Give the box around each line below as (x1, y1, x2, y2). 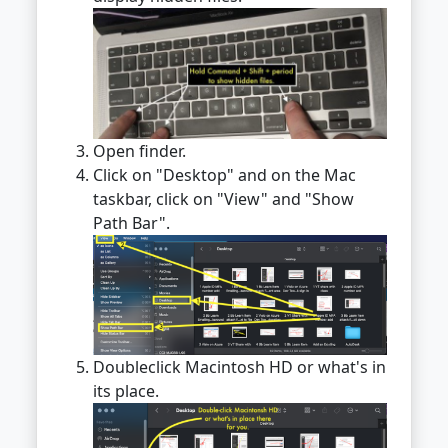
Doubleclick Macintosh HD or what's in (93, 356, 386, 379)
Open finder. (93, 140, 186, 163)
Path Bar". (93, 212, 170, 235)
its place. (93, 380, 159, 403)
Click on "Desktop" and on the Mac (93, 164, 356, 187)
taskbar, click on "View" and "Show (93, 188, 354, 211)
